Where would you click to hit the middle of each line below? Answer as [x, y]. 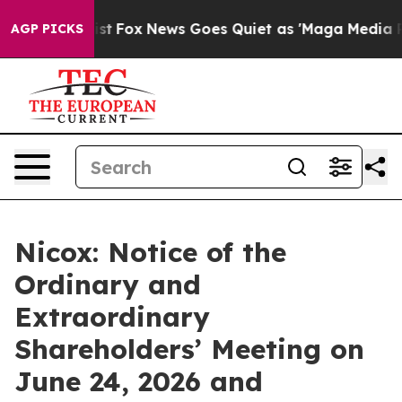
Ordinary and [108, 284]
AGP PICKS [47, 29]
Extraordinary [112, 317]
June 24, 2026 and [139, 381]
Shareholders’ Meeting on [189, 349]
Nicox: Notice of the [150, 252]
